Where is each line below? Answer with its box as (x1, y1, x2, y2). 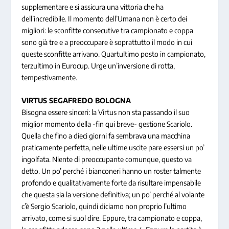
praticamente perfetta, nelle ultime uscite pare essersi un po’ (21, 143, 205, 152)
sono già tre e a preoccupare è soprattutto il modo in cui (21, 37, 193, 47)
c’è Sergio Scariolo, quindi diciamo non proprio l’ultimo (21, 202, 187, 211)
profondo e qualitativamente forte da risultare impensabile (21, 178, 201, 188)
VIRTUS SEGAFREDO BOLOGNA (21, 96, 131, 105)
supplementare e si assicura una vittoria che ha (21, 2, 164, 11)
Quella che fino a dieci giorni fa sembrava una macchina (21, 131, 191, 141)
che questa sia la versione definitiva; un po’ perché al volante (21, 190, 205, 199)
